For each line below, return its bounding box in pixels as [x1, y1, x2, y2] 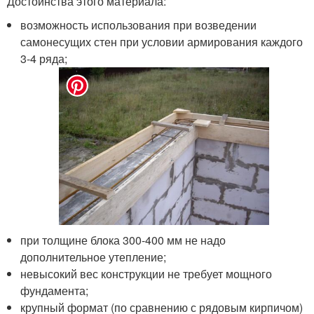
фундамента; [20, 282, 89, 299]
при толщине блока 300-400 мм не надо [20, 231, 226, 248]
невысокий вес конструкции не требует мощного [20, 265, 273, 282]
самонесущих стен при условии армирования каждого [20, 33, 303, 50]
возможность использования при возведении [20, 16, 257, 33]
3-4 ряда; [20, 50, 68, 67]
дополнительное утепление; [20, 248, 167, 265]
